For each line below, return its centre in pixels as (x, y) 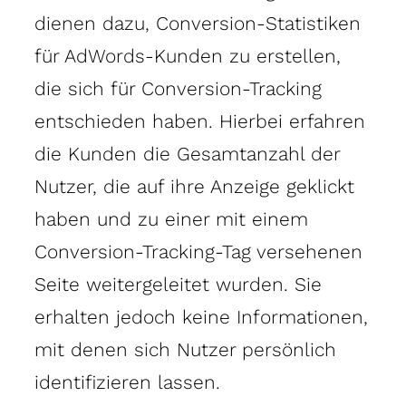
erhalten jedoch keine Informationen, (201, 316)
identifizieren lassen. (127, 382)
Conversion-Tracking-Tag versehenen (198, 251)
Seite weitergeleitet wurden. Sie (178, 284)
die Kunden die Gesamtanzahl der (187, 153)
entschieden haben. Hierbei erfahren (200, 121)
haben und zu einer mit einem (171, 218)
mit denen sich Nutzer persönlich (185, 349)
